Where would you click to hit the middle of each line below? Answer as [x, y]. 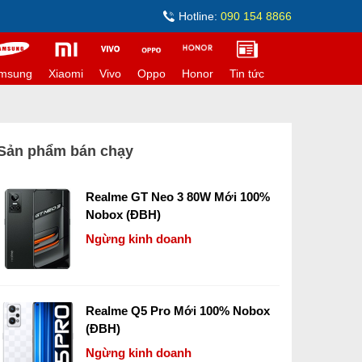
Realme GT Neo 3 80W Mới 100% [178, 197]
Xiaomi [66, 74]
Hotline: [200, 16]
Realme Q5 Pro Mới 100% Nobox [178, 311]
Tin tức [247, 74]
